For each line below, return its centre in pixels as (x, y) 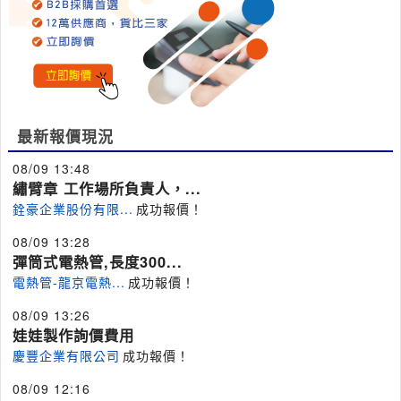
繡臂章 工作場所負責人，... (107, 188)
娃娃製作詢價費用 (73, 335)
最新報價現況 (65, 136)
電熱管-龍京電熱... (69, 282)
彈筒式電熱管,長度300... (98, 262)
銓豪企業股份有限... (73, 209)
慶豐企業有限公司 (66, 355)
